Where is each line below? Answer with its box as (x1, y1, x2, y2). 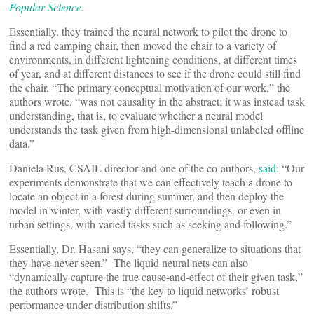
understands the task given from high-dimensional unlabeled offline (9, 122, 304, 137)
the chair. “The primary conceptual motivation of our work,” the (9, 80, 290, 95)
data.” (9, 136, 34, 151)
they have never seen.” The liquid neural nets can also (9, 255, 248, 270)
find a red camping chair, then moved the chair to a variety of (9, 38, 276, 53)
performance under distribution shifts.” (9, 297, 181, 312)
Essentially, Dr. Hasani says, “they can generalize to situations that (9, 241, 301, 256)
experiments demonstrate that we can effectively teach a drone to (9, 175, 292, 189)
